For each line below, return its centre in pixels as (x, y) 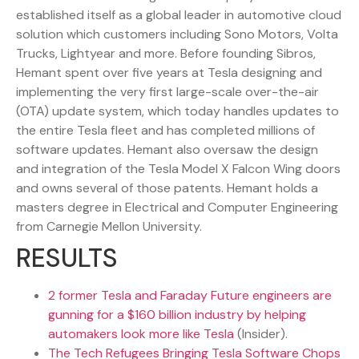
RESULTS (67, 258)
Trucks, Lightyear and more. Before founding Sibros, (166, 54)
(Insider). (261, 334)
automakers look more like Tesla (141, 334)
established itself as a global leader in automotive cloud (179, 15)
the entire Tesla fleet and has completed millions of (165, 131)
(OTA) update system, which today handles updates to (177, 111)
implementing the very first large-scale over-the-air (167, 92)
